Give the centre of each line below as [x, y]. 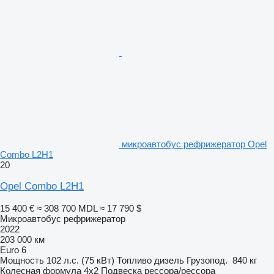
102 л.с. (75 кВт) [80, 260]
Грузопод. [207, 260]
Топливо [134, 260]
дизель [169, 260]
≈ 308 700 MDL [67, 208]
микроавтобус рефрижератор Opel [194, 144]
